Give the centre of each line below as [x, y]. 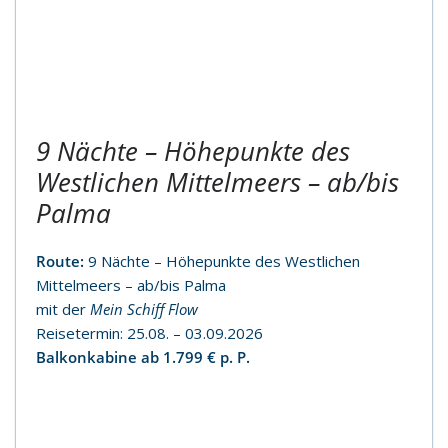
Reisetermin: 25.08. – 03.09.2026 [149, 332]
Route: [60, 260]
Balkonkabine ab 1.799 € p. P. [145, 356]
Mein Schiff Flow [144, 308]
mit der [63, 308]
